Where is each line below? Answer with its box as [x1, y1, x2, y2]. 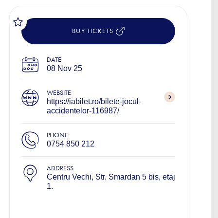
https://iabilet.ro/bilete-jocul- [47, 97, 141, 106]
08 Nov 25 [47, 64, 82, 73]
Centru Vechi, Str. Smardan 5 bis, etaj [47, 173, 175, 181]
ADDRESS [47, 164, 73, 172]
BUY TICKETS [72, 27, 116, 35]
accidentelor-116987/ [47, 107, 119, 115]
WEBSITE [47, 89, 71, 97]
